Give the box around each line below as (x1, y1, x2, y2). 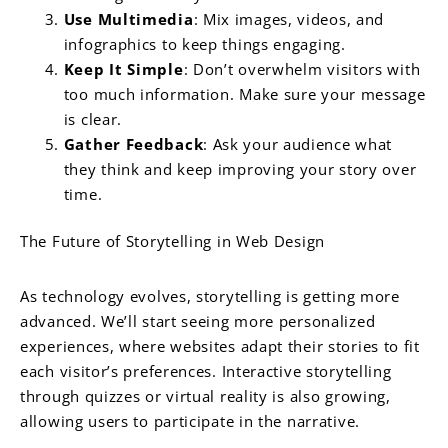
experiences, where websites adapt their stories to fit (20, 335, 420, 356)
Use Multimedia (63, 9, 194, 30)
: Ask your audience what (203, 134, 393, 155)
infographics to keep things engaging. (63, 34, 346, 55)
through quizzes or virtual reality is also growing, (20, 385, 391, 406)
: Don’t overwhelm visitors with (183, 59, 421, 80)
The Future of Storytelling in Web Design (20, 231, 325, 252)
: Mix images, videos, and (193, 9, 385, 30)
